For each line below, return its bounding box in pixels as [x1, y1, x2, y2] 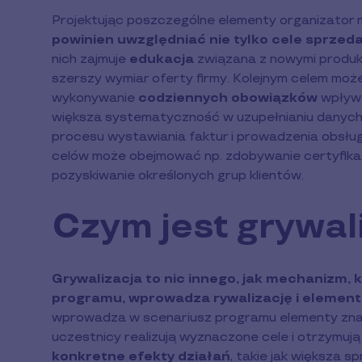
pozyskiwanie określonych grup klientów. [52, 167, 304, 183]
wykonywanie [52, 90, 138, 106]
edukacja [129, 51, 194, 67]
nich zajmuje [52, 51, 129, 67]
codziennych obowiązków [138, 90, 318, 106]
